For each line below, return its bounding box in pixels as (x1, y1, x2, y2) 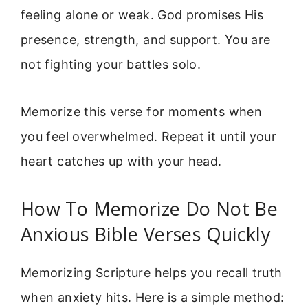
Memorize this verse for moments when (21, 104, 262, 119)
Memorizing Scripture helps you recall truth (21, 265, 283, 280)
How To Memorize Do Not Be (21, 196, 278, 222)
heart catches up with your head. (21, 153, 222, 168)
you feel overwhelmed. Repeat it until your (21, 129, 277, 144)
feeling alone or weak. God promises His (21, 8, 264, 23)
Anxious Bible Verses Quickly (21, 221, 272, 247)
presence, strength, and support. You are (21, 32, 271, 47)
